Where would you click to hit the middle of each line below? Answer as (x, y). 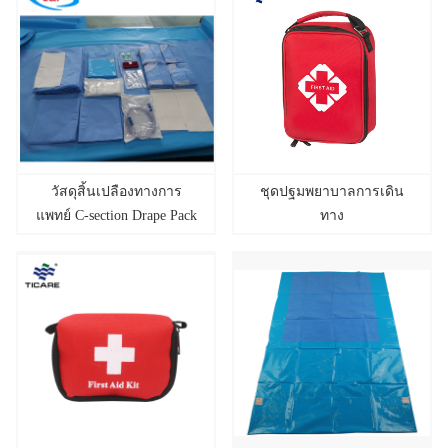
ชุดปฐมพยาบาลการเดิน (331, 191)
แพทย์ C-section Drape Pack (116, 215)
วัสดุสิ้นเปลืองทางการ (116, 191)
